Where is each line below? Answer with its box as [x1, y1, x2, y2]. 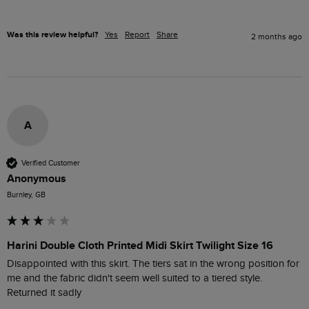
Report [125, 30, 150, 40]
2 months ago [251, 32, 302, 42]
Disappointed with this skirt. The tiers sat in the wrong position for [7, 258, 299, 270]
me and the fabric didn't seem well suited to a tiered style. [7, 272, 262, 285]
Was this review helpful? [7, 30, 98, 41]
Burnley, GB [7, 190, 46, 200]
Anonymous [7, 172, 66, 186]
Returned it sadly [7, 287, 81, 299]
